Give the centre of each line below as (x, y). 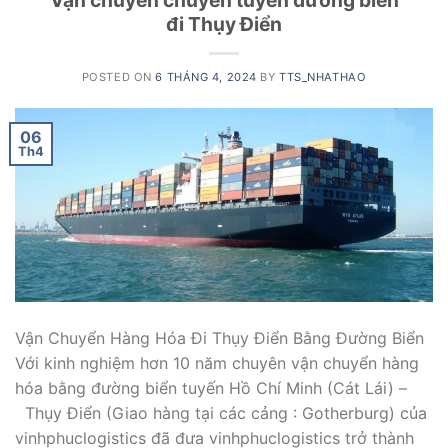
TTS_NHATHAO (323, 77)
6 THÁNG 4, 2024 (206, 77)
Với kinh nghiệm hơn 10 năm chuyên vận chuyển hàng (217, 362)
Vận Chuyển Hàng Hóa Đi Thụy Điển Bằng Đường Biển (219, 337)
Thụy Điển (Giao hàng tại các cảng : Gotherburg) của (221, 412)
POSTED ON (118, 77)
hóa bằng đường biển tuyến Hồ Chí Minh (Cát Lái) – (211, 387)
